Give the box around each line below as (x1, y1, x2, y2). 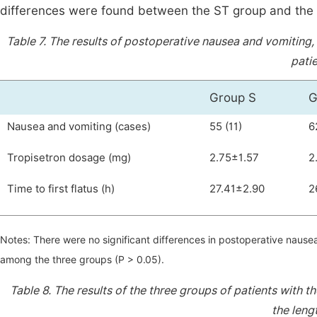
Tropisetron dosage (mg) (7, 151, 131, 164)
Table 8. (9, 284, 54, 297)
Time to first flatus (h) (7, 183, 115, 195)
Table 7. (6, 35, 49, 48)
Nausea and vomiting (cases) (7, 120, 151, 133)
